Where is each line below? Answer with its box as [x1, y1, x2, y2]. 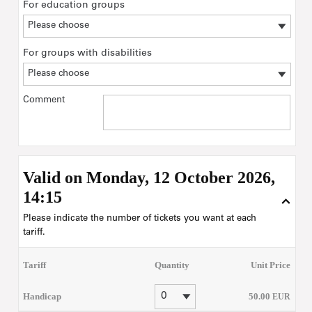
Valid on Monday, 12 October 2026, [22, 169, 275, 187]
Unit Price [251, 260, 290, 271]
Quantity [155, 260, 189, 271]
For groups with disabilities [22, 48, 152, 58]
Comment [22, 95, 65, 105]
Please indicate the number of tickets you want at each [22, 214, 256, 224]
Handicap [23, 291, 61, 302]
